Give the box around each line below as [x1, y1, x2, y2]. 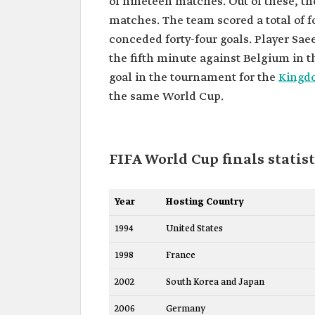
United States [166, 222, 223, 235]
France [166, 249, 195, 262]
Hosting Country [166, 195, 244, 208]
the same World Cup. [109, 89, 224, 104]
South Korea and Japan [166, 276, 264, 288]
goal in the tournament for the [109, 70, 278, 85]
